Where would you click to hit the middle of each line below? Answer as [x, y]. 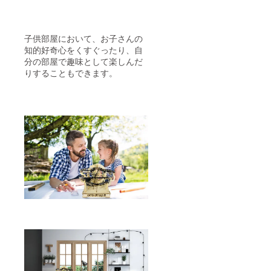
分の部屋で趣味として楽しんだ [83, 61]
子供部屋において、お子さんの [83, 38]
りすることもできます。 [71, 72]
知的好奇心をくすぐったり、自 [83, 49]
